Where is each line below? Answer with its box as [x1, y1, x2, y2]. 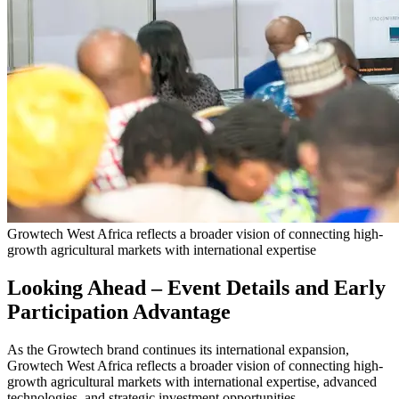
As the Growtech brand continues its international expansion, [7, 342, 349, 358]
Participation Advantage [7, 300, 231, 324]
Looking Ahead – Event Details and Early [7, 276, 386, 300]
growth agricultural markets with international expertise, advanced [7, 374, 377, 390]
